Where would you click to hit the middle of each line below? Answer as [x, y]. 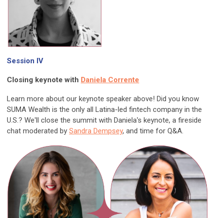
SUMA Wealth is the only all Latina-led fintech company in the [104, 109]
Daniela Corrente [110, 80]
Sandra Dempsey [96, 131]
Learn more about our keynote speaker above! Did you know [103, 99]
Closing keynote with [44, 80]
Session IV [25, 61]
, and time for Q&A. [154, 131]
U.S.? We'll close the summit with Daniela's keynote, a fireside [104, 120]
